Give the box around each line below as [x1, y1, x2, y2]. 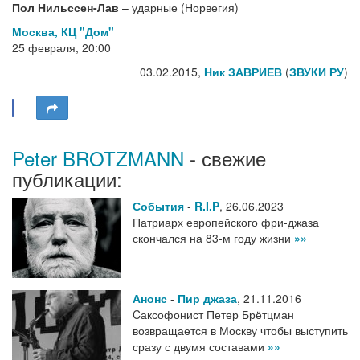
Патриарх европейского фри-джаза [133, 214, 319, 231]
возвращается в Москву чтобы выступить [133, 322, 348, 339]
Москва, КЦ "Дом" [12, 23, 114, 40]
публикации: [12, 165, 122, 194]
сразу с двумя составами [133, 338, 268, 355]
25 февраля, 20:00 [12, 39, 111, 56]
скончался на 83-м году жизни [133, 230, 294, 247]
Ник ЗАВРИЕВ [204, 63, 282, 80]
